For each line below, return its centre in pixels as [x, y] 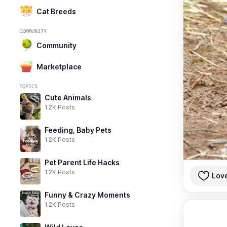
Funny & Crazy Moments [87, 195]
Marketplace [59, 66]
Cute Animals [68, 98]
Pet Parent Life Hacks [82, 162]
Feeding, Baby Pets [78, 130]
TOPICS [28, 86]
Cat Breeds [56, 11]
